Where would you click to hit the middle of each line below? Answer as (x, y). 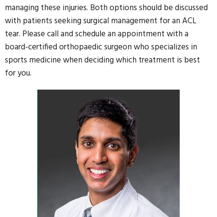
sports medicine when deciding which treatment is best (102, 60)
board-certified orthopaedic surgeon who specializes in (101, 47)
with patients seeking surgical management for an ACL (101, 21)
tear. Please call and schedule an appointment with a (97, 34)
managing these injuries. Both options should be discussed (106, 8)
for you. (18, 73)
